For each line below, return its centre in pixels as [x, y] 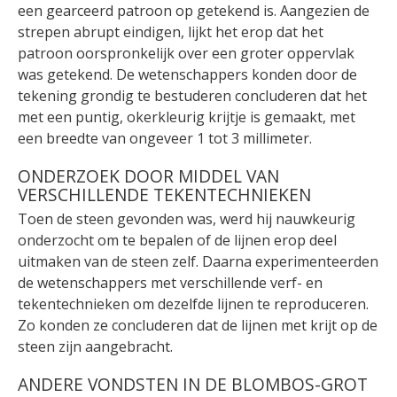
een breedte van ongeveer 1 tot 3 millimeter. [165, 138]
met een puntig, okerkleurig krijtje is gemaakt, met [187, 117]
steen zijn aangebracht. [95, 346]
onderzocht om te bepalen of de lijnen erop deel [177, 240]
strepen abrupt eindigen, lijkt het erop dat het [171, 31]
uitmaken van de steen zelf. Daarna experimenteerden [198, 261]
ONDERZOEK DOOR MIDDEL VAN [148, 175]
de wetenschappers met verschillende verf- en [170, 282]
